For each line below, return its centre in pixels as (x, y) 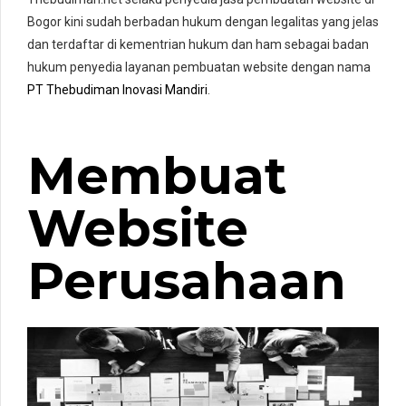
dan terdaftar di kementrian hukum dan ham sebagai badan (198, 44)
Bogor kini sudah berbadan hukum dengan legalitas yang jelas (203, 21)
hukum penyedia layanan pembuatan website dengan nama (199, 67)
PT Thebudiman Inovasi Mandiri (117, 89)
